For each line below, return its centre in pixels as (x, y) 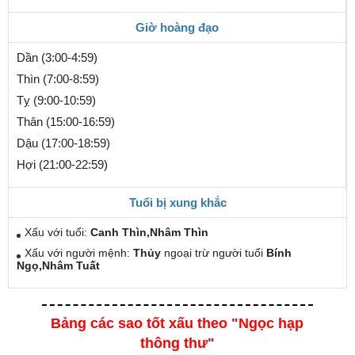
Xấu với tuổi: (57, 232)
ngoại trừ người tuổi (214, 252)
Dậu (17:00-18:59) (63, 143)
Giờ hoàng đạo (177, 27)
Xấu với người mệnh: (79, 252)
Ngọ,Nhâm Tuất (58, 265)
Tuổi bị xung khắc (177, 202)
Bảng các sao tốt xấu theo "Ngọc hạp (177, 323)
